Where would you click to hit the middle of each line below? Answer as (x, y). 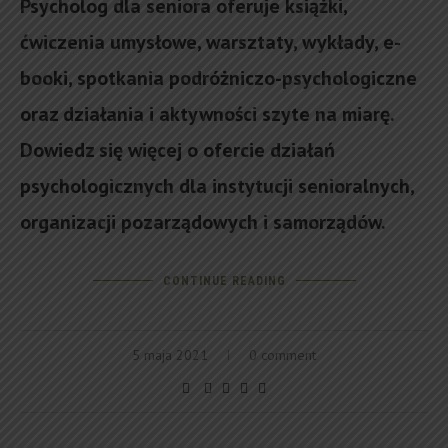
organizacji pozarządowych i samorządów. (205, 222)
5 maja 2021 (170, 355)
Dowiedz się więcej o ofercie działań (177, 150)
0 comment (282, 355)
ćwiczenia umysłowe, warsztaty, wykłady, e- (210, 42)
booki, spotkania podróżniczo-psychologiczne (218, 78)
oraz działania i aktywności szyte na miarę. (207, 114)
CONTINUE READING (224, 281)
